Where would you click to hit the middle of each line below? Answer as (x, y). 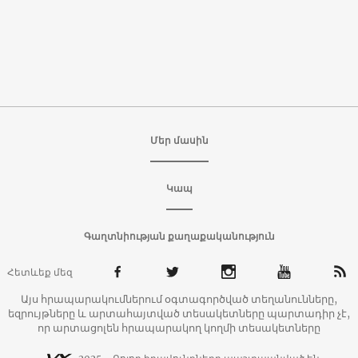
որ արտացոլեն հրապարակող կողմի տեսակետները (179, 328)
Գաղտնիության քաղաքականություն (179, 237)
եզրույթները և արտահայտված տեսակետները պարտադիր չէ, (179, 314)
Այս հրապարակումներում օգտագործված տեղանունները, (179, 300)
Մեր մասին (179, 141)
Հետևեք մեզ (40, 272)
